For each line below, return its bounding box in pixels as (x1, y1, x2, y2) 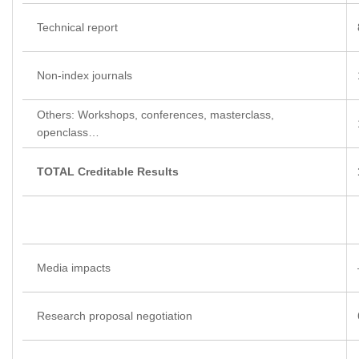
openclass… (37, 126, 99, 139)
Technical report (37, 21, 118, 34)
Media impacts (37, 261, 111, 275)
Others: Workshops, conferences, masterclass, (37, 108, 274, 122)
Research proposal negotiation (37, 309, 192, 323)
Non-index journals (37, 69, 132, 83)
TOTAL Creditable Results (37, 165, 179, 179)
